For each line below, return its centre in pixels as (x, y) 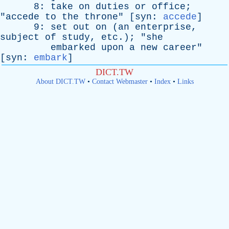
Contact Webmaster (120, 82)
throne (101, 17)
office (169, 7)
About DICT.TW (60, 82)
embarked (73, 48)
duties (112, 7)
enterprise (163, 27)
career (180, 48)
